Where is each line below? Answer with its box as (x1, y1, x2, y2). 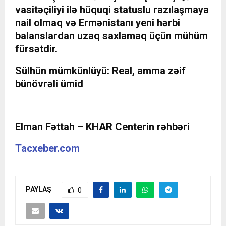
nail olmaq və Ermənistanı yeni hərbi (15, 17, 180, 29)
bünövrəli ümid (15, 78, 83, 90)
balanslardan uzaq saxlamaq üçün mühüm (15, 30, 208, 42)
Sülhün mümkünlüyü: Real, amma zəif (15, 65, 186, 77)
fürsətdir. (15, 43, 58, 55)
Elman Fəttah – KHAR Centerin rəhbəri (15, 121, 190, 133)
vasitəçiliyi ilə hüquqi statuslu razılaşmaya (15, 4, 209, 16)
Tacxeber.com (15, 142, 80, 155)
